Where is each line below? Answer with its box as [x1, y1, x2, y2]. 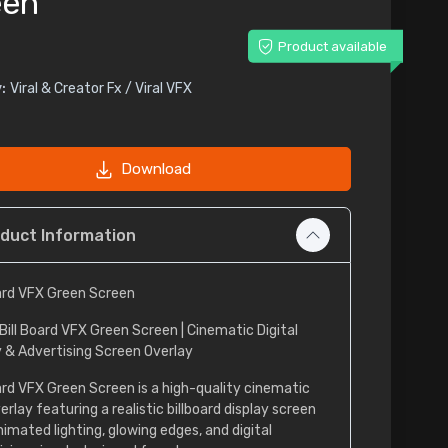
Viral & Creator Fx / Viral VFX [9, 80, 192, 98]
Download [120, 160, 191, 179]
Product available [277, 38, 387, 54]
